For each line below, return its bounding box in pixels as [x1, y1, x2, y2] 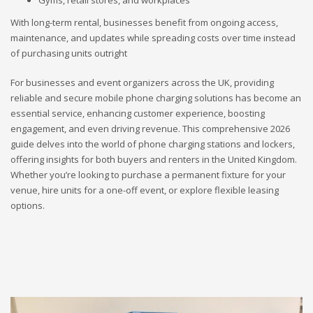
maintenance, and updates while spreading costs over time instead [10, 31, 296, 44]
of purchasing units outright [10, 47, 127, 59]
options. [10, 199, 45, 212]
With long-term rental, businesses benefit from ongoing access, [10, 16, 278, 29]
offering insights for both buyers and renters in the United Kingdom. [10, 153, 297, 166]
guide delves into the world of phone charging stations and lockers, [10, 138, 295, 150]
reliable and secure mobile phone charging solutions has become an [10, 92, 301, 104]
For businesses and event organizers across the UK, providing [10, 76, 274, 89]
